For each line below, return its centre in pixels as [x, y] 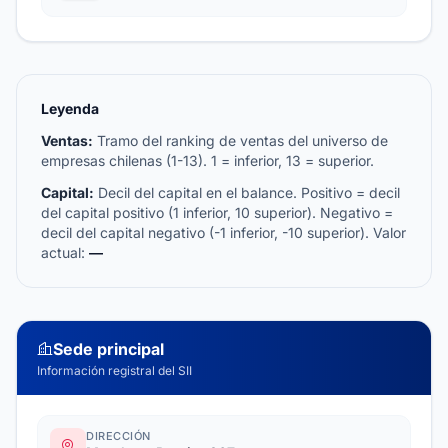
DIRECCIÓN [118, 436]
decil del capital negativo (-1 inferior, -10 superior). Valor [223, 232]
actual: [65, 252]
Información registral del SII [114, 370]
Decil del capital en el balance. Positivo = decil [247, 192]
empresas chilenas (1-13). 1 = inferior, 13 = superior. [207, 160]
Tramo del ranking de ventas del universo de [240, 140]
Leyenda [70, 108]
